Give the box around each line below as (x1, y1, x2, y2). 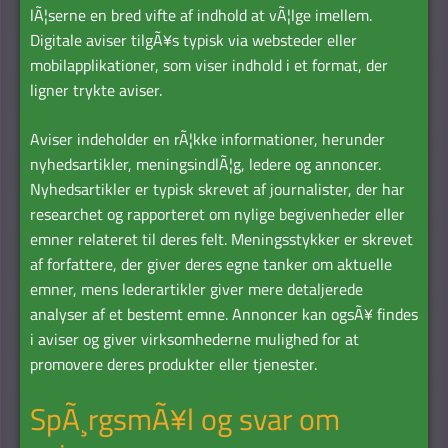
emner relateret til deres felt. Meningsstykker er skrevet (30, 226, 413, 251)
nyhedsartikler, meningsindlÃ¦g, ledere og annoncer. (30, 151, 381, 176)
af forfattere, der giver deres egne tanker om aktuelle (30, 251, 392, 276)
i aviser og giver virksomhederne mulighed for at (30, 326, 359, 351)
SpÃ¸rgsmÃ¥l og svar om (30, 395, 340, 442)
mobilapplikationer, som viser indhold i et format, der (30, 52, 388, 77)
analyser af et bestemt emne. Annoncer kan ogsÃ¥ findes (30, 301, 418, 326)
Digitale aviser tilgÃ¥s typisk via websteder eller (30, 27, 357, 52)
